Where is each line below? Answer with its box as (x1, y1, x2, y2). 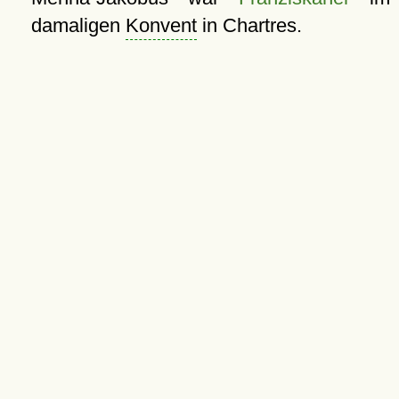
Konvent (125, 14, 197, 37)
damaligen (30, 14, 126, 37)
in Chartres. (196, 14, 302, 37)
